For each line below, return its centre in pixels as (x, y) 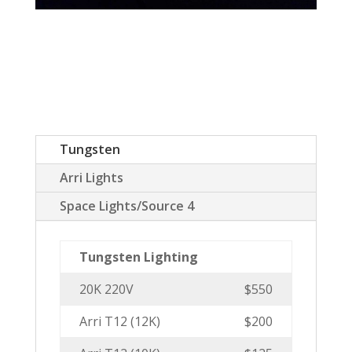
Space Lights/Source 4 (126, 206)
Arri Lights (91, 178)
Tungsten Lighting (138, 257)
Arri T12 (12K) (119, 321)
